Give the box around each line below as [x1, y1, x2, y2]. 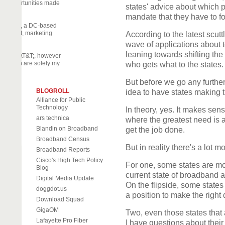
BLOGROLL [36, 87, 69, 94]
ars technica [36, 115, 69, 122]
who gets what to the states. [125, 60, 223, 69]
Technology [36, 104, 68, 111]
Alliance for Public [36, 96, 85, 103]
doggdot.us [36, 185, 67, 192]
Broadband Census [36, 136, 89, 143]
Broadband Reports [36, 146, 90, 153]
